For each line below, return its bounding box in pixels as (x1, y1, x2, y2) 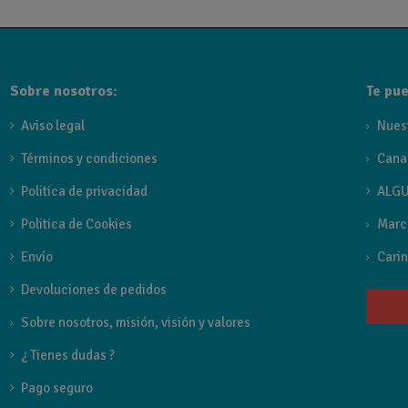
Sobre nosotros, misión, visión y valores (21, 313, 251, 331)
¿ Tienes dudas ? (21, 346, 116, 363)
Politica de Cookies (21, 215, 133, 232)
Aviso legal (21, 117, 86, 134)
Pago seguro (21, 379, 94, 396)
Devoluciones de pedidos (21, 280, 168, 298)
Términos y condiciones (21, 149, 158, 167)
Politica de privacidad (21, 182, 148, 199)
